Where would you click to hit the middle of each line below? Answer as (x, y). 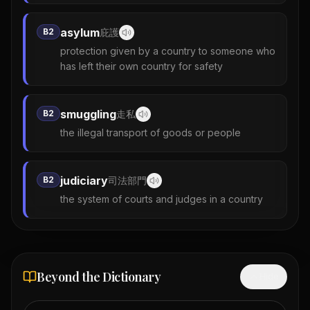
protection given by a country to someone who (168, 51)
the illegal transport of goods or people (151, 132)
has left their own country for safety (142, 66)
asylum (80, 32)
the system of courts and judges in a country (162, 199)
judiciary (84, 180)
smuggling (88, 114)
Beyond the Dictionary (99, 276)
